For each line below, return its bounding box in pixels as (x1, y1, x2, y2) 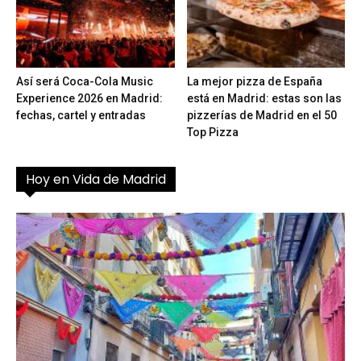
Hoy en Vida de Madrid (26, 169, 166, 189)
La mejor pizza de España (186, 74, 322, 88)
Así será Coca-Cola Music (16, 74, 153, 88)
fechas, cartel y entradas (16, 108, 146, 122)
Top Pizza (186, 125, 239, 139)
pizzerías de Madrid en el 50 (186, 108, 337, 122)
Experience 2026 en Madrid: (16, 91, 163, 105)
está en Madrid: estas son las (186, 91, 342, 105)
